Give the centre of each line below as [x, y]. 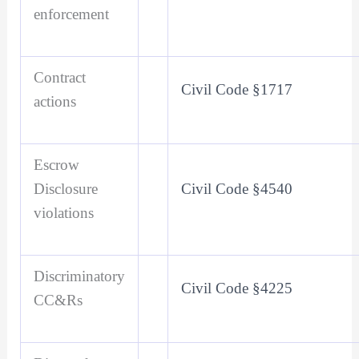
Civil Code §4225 [236, 288]
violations [63, 213]
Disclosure [65, 189]
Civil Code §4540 [236, 189]
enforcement [71, 14]
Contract [59, 78]
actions [54, 102]
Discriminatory [79, 276]
